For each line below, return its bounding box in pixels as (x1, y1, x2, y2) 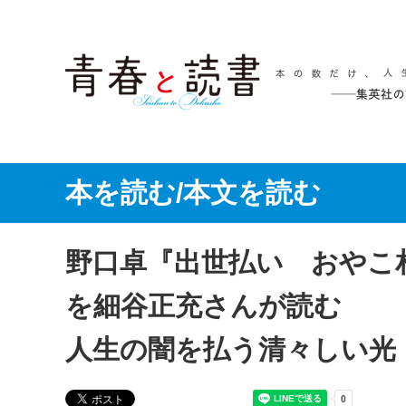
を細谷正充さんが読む (65, 291, 342, 321)
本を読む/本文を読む (65, 178, 321, 208)
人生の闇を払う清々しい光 (65, 334, 396, 364)
